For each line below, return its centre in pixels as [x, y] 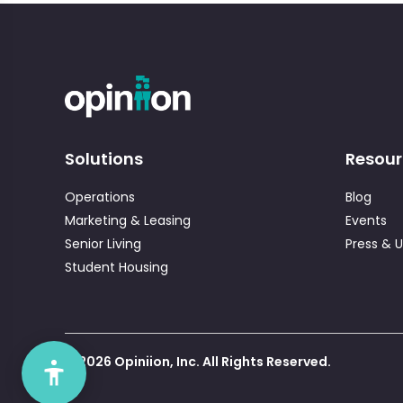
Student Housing [116, 267]
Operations [99, 197]
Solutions [103, 158]
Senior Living [103, 243]
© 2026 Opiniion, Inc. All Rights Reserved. [197, 361]
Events [366, 220]
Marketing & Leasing [127, 220]
